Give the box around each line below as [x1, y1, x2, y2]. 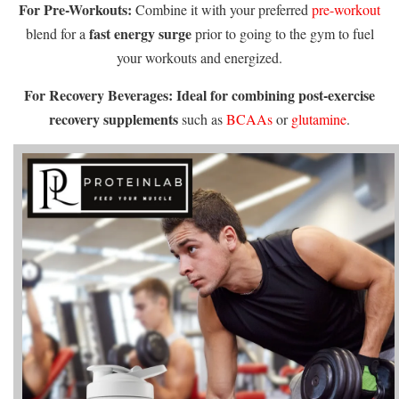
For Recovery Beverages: [24, 85, 173, 106]
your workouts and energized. [117, 48, 282, 68]
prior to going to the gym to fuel [191, 24, 374, 44]
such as [178, 110, 226, 129]
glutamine [291, 110, 346, 129]
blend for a [25, 24, 89, 44]
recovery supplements [49, 109, 178, 130]
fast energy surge [88, 23, 191, 45]
